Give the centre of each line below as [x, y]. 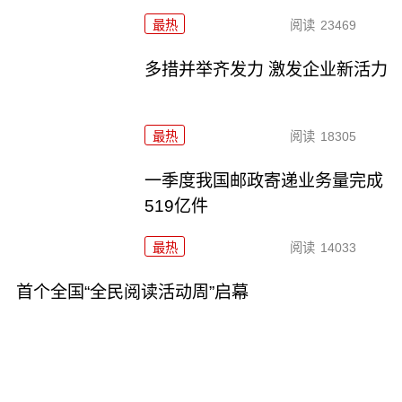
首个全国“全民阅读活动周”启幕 [132, 293]
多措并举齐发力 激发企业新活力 [267, 70]
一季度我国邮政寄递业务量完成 [264, 181]
